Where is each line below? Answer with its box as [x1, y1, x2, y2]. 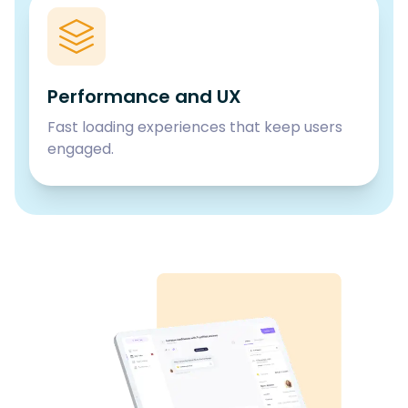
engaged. [47, 138, 114, 159]
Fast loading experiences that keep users [47, 116, 342, 138]
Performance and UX [47, 83, 241, 109]
